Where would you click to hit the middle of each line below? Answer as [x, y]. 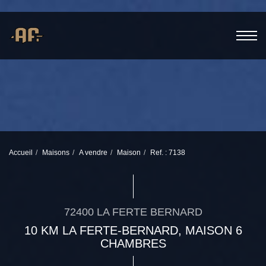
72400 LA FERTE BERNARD [133, 212]
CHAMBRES [133, 243]
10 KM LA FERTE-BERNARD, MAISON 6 [133, 230]
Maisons [56, 153]
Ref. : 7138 [168, 153]
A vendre [93, 153]
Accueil [21, 153]
